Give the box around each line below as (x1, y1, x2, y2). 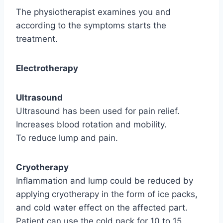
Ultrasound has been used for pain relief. (16, 106, 180, 116)
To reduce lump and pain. (16, 132, 118, 143)
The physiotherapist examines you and (16, 6, 171, 17)
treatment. (16, 33, 58, 44)
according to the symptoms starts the (16, 20, 166, 30)
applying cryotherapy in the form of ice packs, (16, 189, 198, 199)
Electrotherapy (16, 63, 78, 73)
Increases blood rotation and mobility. (16, 119, 167, 129)
